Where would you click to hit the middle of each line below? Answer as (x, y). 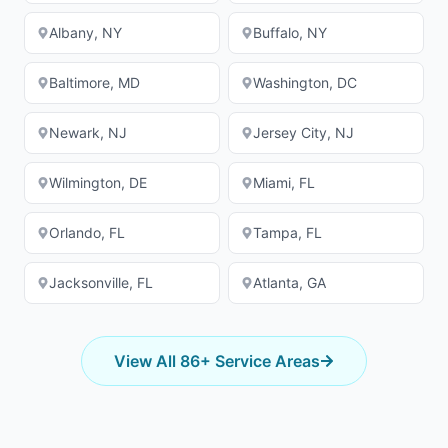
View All (147, 361)
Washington (291, 82)
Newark (74, 132)
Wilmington (85, 182)
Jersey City (290, 132)
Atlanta (276, 282)
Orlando (75, 232)
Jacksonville (89, 282)
